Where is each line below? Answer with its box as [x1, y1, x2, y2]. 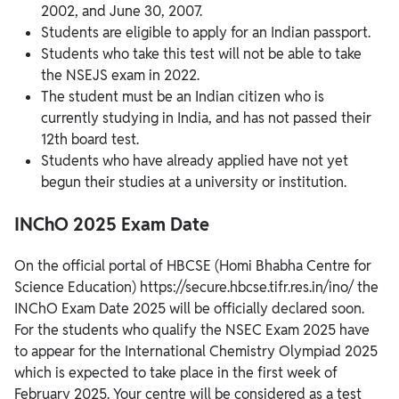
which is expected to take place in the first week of [14, 363, 338, 383]
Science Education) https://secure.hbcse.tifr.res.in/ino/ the [14, 278, 379, 297]
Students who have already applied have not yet [41, 151, 348, 171]
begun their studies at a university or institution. [41, 173, 346, 192]
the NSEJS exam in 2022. [41, 66, 199, 85]
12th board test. [41, 130, 139, 150]
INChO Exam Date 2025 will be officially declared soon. [14, 299, 364, 319]
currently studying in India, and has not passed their [41, 109, 371, 128]
